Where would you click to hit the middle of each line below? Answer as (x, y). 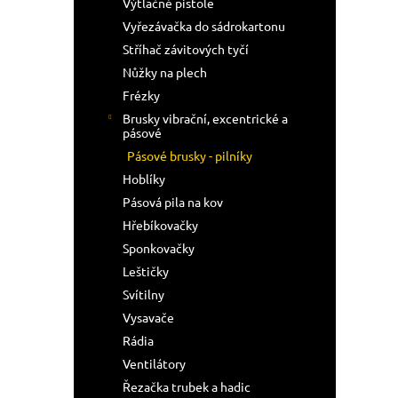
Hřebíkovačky (160, 225)
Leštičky (146, 271)
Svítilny (143, 294)
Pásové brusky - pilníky (190, 155)
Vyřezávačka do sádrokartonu (204, 26)
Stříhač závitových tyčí (186, 49)
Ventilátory (154, 363)
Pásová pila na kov (173, 202)
